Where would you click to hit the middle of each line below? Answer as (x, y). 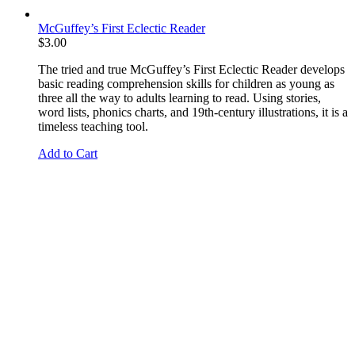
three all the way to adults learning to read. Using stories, (179, 97)
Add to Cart (68, 153)
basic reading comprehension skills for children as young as (186, 83)
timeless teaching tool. (93, 126)
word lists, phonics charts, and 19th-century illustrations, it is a (193, 112)
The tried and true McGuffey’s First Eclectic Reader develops (191, 69)
